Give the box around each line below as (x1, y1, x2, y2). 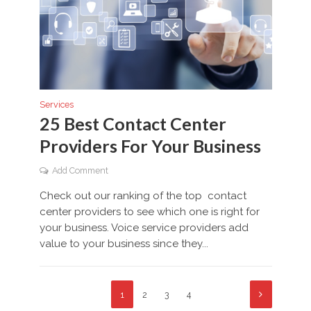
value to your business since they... (39, 237, 208, 251)
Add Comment (51, 165, 108, 176)
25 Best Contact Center (39, 113, 226, 135)
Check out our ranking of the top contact (39, 190, 246, 203)
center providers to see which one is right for (39, 205, 260, 219)
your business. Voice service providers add (39, 221, 249, 235)
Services (39, 99, 74, 110)
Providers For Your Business (39, 135, 261, 157)
